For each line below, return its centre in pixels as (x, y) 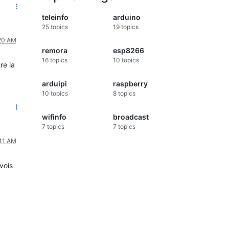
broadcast (131, 117)
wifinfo (54, 117)
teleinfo (55, 17)
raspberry (130, 84)
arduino (127, 17)
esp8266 (128, 51)
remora (55, 51)
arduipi (54, 84)
